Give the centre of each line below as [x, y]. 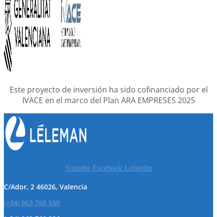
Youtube [78, 168]
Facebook [108, 168]
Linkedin [138, 168]
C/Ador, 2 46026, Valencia [46, 186]
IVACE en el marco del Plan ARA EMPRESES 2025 [108, 100]
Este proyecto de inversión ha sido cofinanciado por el [108, 89]
